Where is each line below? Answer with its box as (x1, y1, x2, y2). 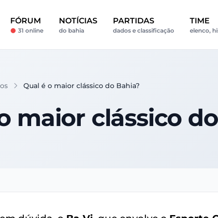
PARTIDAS (112, 16, 154, 25)
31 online (18, 26, 43, 34)
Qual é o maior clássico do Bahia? (23, 81, 140, 91)
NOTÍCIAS (58, 16, 97, 25)
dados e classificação (112, 26, 174, 34)
